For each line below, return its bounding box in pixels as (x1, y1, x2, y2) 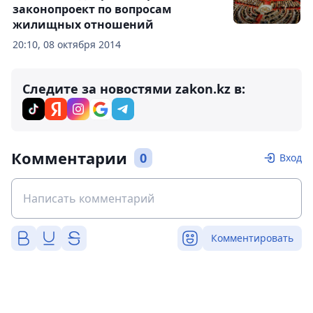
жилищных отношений (13, 17, 154, 32)
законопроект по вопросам (13, 1, 172, 17)
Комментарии (11, 147, 127, 168)
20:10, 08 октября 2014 (13, 38, 121, 51)
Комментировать (211, 231, 293, 245)
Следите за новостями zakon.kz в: (22, 80, 245, 97)
